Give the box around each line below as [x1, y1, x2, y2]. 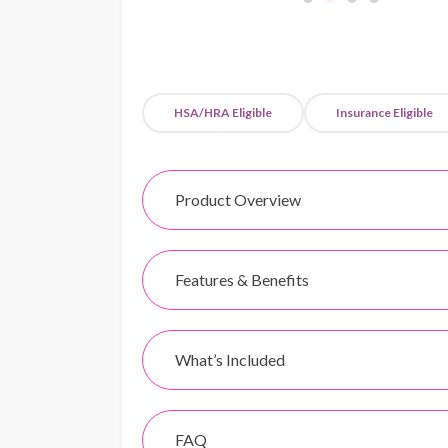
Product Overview [175, 189, 301, 209]
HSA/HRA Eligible [174, 104, 272, 120]
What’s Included [175, 349, 285, 369]
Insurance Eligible [336, 104, 433, 120]
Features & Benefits [175, 269, 309, 289]
